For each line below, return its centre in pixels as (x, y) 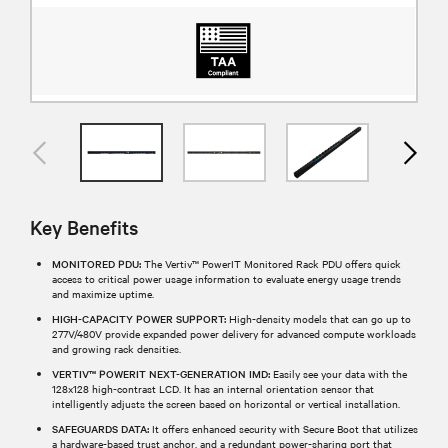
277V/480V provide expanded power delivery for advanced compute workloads (234, 333)
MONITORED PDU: (96, 263)
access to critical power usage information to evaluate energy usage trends (226, 278)
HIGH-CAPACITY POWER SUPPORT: (139, 318)
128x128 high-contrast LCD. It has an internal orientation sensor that (213, 388)
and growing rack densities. (116, 348)
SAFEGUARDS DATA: (100, 428)
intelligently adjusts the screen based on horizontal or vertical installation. (226, 403)
